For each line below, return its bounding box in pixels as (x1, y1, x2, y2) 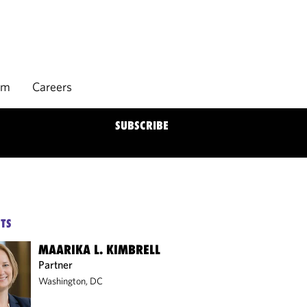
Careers (32, 79, 72, 95)
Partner (38, 258, 73, 271)
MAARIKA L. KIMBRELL (38, 242, 161, 257)
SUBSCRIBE (115, 119, 169, 132)
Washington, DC (38, 275, 103, 287)
